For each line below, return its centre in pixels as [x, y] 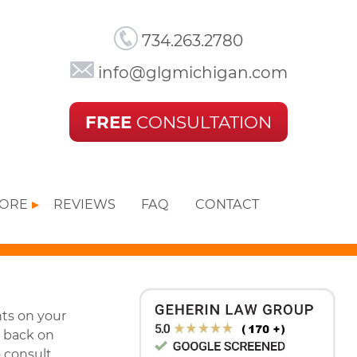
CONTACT [227, 204]
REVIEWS [84, 204]
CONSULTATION [202, 122]
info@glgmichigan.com [190, 73]
